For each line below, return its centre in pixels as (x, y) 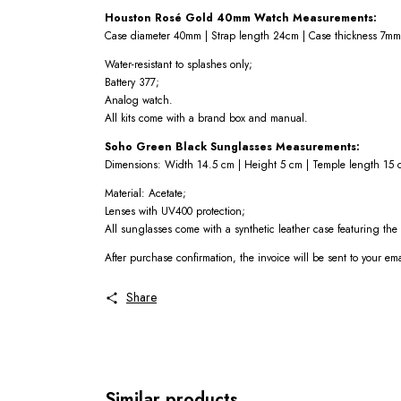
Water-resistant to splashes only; (179, 65)
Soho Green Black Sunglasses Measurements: (232, 147)
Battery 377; (132, 83)
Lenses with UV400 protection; (175, 212)
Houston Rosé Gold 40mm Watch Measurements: (241, 18)
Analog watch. (139, 101)
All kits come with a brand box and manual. (206, 119)
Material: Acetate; (145, 194)
